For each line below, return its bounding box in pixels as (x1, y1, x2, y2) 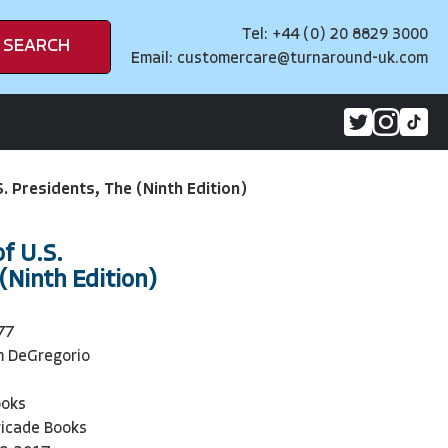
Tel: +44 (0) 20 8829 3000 (242, 27, 428, 43)
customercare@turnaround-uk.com (177, 51, 428, 67)
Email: (131, 51, 177, 67)
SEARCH (3, 37, 70, 56)
